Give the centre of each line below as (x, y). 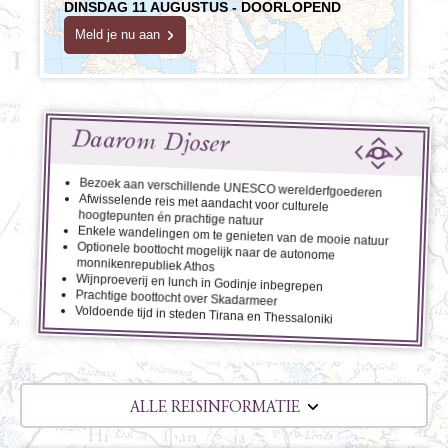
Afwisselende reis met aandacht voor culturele (204, 202)
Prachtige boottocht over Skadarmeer (176, 298)
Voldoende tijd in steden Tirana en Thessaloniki (204, 315)
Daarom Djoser (150, 141)
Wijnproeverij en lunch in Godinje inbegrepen (199, 282)
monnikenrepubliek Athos (145, 264)
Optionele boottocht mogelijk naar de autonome (206, 251)
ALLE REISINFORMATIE (215, 407)
